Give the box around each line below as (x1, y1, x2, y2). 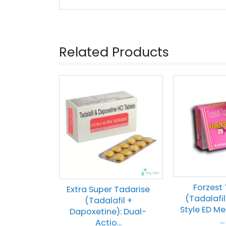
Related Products (59, 43, 169, 61)
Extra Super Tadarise (67, 184, 150, 195)
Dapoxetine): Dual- (70, 206, 147, 217)
